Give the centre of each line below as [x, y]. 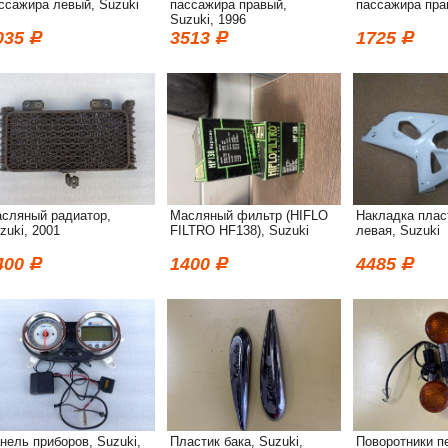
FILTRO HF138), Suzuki [239, 230]
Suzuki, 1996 [208, 19]
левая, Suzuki [398, 230]
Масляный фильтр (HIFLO [249, 215]
